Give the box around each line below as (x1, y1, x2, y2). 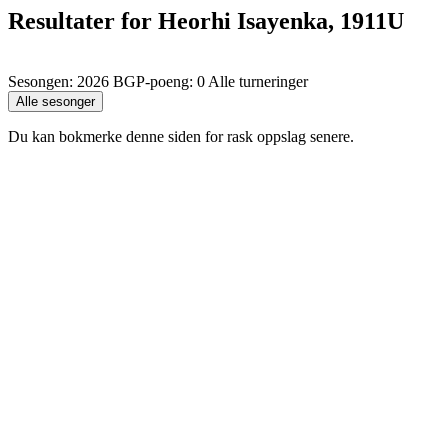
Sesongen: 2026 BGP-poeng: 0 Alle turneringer (8, 72, 308, 90)
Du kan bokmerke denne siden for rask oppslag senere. (8, 127, 354, 145)
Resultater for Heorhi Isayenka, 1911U (8, 8, 404, 34)
